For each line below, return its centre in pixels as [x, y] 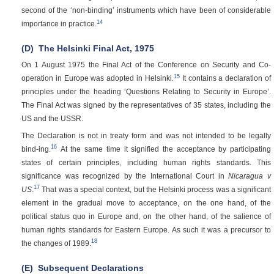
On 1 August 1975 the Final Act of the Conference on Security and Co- [146, 65]
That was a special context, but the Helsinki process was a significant [155, 190]
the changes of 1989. [56, 243]
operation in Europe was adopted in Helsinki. [98, 78]
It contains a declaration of [225, 78]
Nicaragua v [250, 176]
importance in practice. [59, 24]
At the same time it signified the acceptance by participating [164, 149]
